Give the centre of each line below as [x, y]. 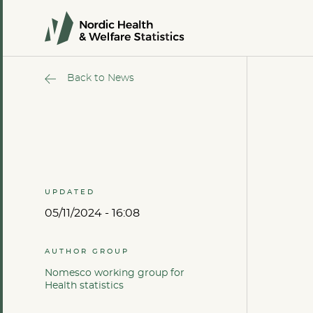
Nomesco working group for [115, 273]
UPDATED [70, 192]
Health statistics [84, 286]
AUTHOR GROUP [87, 252]
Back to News [101, 78]
